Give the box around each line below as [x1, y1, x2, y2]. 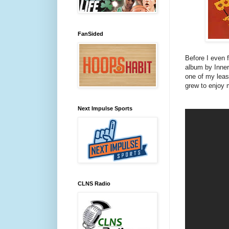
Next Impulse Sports [78, 105, 132, 111]
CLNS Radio [78, 180, 110, 187]
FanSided [78, 31, 103, 37]
